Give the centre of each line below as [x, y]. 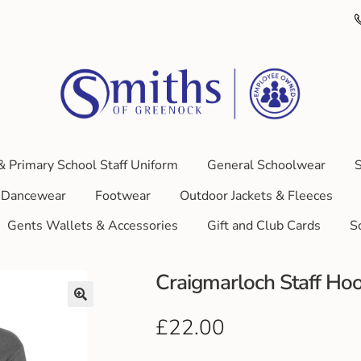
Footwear [122, 195]
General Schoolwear [266, 165]
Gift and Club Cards [264, 226]
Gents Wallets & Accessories [93, 226]
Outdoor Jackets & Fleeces [256, 195]
